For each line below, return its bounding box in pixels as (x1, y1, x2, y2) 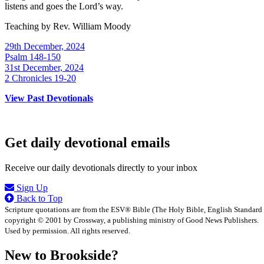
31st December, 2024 (5, 62, 84, 72)
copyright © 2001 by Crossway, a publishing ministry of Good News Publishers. (5, 216, 259, 225)
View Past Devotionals (5, 93, 93, 103)
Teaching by (5, 21, 53, 31)
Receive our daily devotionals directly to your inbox (5, 163, 197, 173)
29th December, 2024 (5, 41, 85, 51)
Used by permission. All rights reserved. (5, 226, 130, 236)
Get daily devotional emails (5, 135, 170, 151)
